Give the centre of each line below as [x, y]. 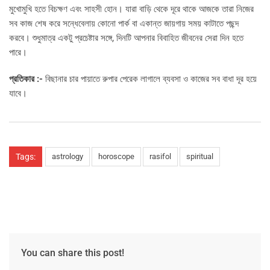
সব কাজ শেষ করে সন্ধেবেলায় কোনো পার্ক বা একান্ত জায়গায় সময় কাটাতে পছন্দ [124, 24]
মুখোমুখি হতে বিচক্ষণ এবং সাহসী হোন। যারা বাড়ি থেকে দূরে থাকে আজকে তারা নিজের [131, 9]
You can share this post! [73, 253]
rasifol [160, 157]
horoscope [116, 157]
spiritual [200, 157]
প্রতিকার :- [26, 79]
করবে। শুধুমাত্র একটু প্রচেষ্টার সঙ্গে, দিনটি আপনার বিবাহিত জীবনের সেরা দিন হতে [126, 38]
